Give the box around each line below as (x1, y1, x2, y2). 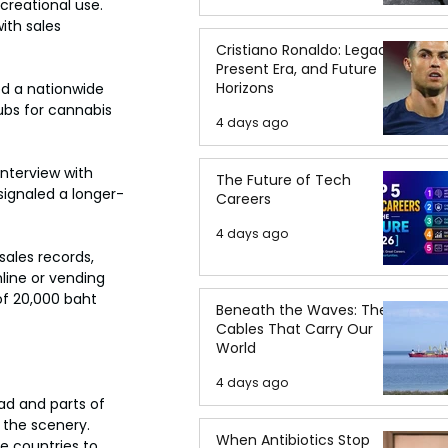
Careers (216, 189, 271, 209)
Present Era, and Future (216, 59, 377, 79)
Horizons (216, 78, 274, 98)
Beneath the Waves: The (216, 300, 388, 320)
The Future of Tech (216, 170, 351, 190)
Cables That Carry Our (216, 319, 373, 339)
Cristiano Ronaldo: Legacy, (216, 40, 398, 60)
